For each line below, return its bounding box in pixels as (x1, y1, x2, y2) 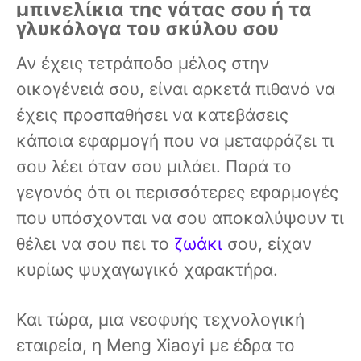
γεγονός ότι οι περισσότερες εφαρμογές (16, 182, 338, 203)
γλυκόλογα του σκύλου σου (16, 17, 279, 41)
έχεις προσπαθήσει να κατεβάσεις (16, 105, 288, 126)
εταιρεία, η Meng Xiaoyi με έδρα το (16, 335, 295, 356)
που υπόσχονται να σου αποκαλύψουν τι (16, 208, 344, 229)
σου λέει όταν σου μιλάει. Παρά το (16, 156, 292, 177)
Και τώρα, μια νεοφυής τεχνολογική (16, 309, 305, 330)
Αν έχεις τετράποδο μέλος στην (16, 53, 269, 74)
